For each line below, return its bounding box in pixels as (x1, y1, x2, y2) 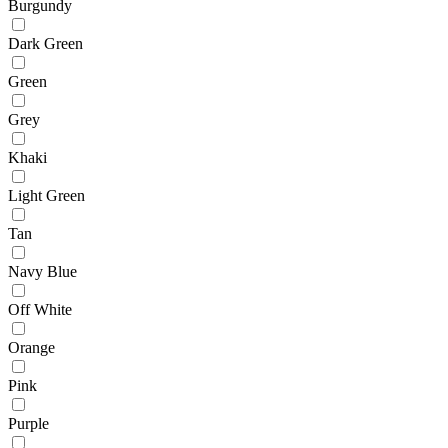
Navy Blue (8, 263, 77, 281)
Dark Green (8, 35, 83, 53)
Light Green (8, 187, 85, 205)
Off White (8, 301, 72, 319)
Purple (8, 415, 49, 433)
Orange (8, 339, 55, 357)
